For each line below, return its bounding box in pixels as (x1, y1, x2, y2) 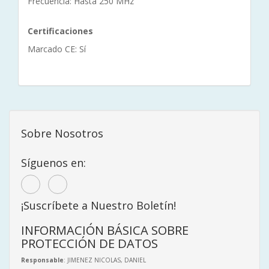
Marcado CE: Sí (28, 43, 86, 55)
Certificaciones (28, 25, 93, 37)
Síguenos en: (21, 155, 86, 170)
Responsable (21, 255, 64, 264)
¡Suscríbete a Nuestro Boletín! (21, 198, 176, 213)
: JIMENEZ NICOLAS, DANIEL (64, 255, 146, 264)
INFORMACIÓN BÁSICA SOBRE (21, 221, 189, 238)
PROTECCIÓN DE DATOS (21, 234, 158, 252)
